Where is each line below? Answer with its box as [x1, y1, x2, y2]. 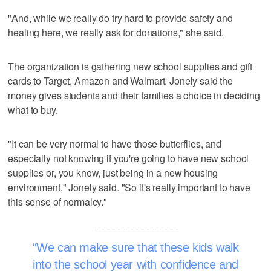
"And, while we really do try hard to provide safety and [8, 10, 233, 25]
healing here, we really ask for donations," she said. [8, 25, 224, 39]
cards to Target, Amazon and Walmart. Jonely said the [8, 73, 233, 88]
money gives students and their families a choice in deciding [8, 88, 260, 102]
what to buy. [8, 102, 58, 117]
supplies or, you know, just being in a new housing [8, 165, 218, 180]
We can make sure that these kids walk [36, 240, 239, 254]
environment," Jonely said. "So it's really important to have [8, 180, 250, 194]
